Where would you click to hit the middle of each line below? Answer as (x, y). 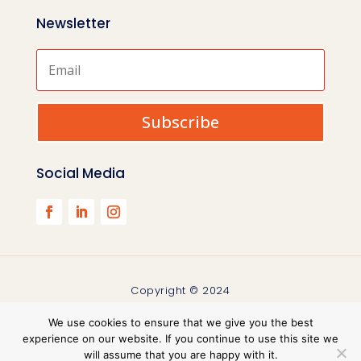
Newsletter (73, 24)
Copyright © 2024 (180, 291)
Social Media (80, 174)
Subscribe (180, 122)
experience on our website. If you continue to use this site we (180, 338)
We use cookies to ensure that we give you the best (180, 322)
